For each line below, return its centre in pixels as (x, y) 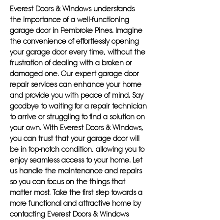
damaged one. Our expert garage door (74, 74)
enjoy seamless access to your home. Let (76, 160)
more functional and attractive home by (75, 203)
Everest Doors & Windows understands (72, 9)
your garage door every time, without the (78, 52)
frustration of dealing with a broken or (71, 63)
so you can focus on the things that (68, 182)
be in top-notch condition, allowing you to (77, 149)
